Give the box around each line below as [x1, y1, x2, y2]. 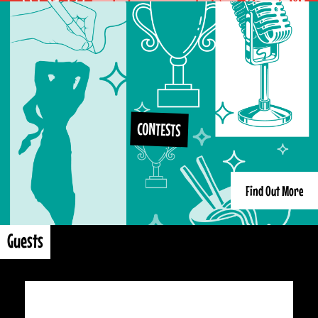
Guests [7, 229, 43, 252]
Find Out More [246, 182, 303, 199]
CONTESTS [137, 119, 181, 141]
